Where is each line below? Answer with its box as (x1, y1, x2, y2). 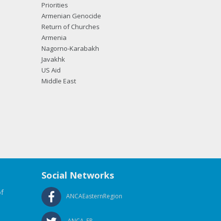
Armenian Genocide (41, 11, 101, 20)
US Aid (41, 66, 61, 74)
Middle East (41, 76, 76, 85)
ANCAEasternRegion (66, 192, 122, 201)
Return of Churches (41, 22, 100, 31)
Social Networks (41, 169, 114, 181)
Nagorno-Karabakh (41, 44, 99, 53)
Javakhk (41, 55, 65, 64)
